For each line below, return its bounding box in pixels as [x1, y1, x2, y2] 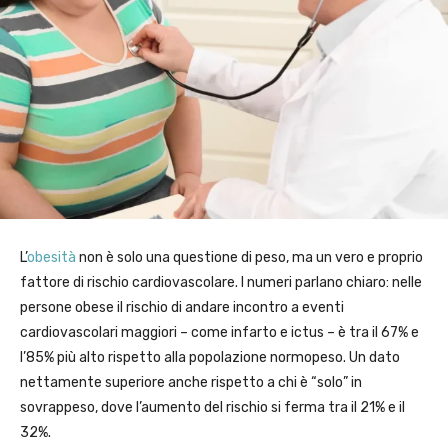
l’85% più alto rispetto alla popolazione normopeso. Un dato [20, 348, 400, 366]
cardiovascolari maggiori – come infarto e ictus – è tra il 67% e [20, 323, 419, 341]
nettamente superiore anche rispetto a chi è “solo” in [20, 373, 362, 391]
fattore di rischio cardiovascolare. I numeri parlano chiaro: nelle [20, 273, 422, 291]
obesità [27, 248, 79, 266]
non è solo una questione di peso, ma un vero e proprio [79, 248, 423, 266]
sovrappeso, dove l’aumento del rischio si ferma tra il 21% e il [20, 398, 405, 416]
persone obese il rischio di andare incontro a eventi [20, 298, 344, 316]
